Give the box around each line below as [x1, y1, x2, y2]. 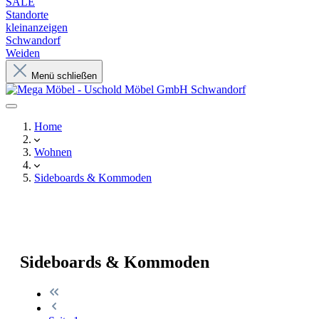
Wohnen [34, 146, 72, 158]
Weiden [6, 47, 40, 59]
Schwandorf [6, 34, 61, 46]
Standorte [6, 9, 48, 21]
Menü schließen [31, 70, 97, 81]
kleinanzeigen [6, 21, 68, 33]
